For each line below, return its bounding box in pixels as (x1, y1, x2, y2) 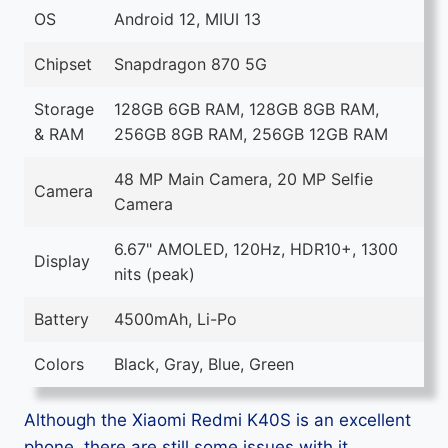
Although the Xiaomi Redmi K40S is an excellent (24, 410, 411, 431)
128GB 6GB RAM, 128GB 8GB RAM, (114, 99, 379, 120)
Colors (34, 354, 84, 375)
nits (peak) (114, 264, 195, 285)
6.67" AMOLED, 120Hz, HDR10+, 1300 (114, 239, 398, 260)
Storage (34, 99, 94, 120)
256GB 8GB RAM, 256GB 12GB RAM (114, 124, 388, 145)
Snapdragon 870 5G (114, 54, 267, 75)
